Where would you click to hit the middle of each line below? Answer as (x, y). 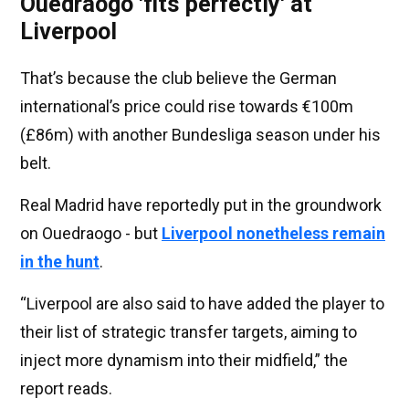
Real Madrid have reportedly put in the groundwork (201, 205)
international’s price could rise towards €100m (187, 107)
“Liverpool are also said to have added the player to (202, 304)
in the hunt (60, 262)
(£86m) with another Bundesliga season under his (200, 135)
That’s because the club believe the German (178, 79)
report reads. (66, 389)
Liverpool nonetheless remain (273, 234)
